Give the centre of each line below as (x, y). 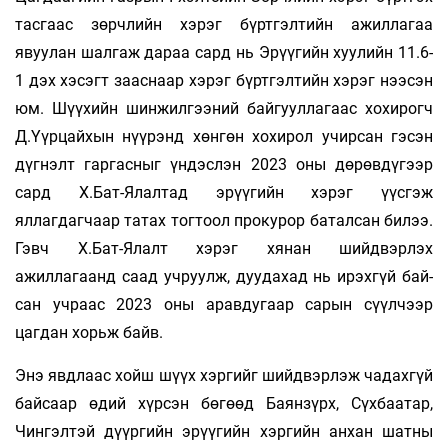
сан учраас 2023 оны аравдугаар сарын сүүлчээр (224, 305)
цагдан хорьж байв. (89, 333)
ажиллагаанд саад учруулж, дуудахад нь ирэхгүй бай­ (224, 277)
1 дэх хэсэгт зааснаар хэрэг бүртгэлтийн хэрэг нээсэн (224, 81)
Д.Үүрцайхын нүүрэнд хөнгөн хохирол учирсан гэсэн (224, 137)
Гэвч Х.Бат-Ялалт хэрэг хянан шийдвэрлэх (224, 249)
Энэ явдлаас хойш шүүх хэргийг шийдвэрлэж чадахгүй (224, 376)
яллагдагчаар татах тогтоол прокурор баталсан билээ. (224, 221)
